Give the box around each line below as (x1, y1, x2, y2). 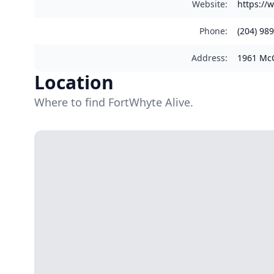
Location (34, 70, 114, 95)
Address (191, 52, 225, 64)
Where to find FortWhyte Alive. (34, 95, 193, 109)
